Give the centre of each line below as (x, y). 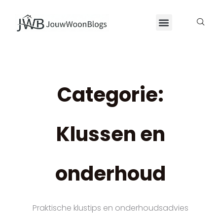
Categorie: (110, 94)
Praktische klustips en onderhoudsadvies (110, 208)
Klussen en (110, 134)
